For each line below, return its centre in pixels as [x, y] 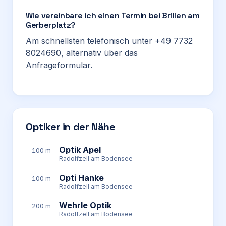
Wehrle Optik [85, 205]
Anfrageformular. [59, 65]
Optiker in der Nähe [71, 127]
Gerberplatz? [51, 25]
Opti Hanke [81, 178]
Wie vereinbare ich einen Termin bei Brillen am [113, 15]
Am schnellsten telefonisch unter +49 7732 [109, 41]
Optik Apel [80, 150]
